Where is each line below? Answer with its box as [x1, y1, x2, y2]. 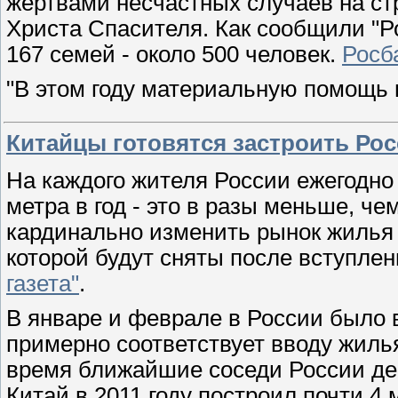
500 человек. [202, 41, 336, 67]
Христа [6, 15, 88, 41]
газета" [6, 270, 79, 296]
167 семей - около [6, 41, 202, 67]
